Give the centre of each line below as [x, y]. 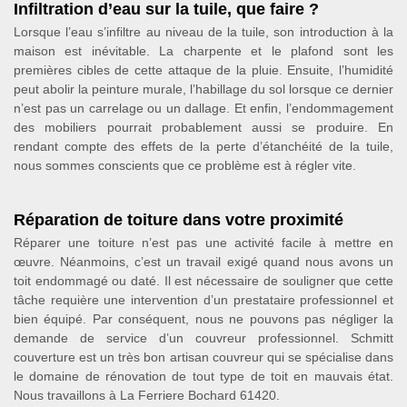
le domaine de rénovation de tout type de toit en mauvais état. [203, 376]
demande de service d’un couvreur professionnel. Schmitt [203, 338]
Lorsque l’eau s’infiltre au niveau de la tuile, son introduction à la [203, 31]
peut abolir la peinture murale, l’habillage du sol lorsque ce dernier [203, 89]
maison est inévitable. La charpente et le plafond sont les [203, 50]
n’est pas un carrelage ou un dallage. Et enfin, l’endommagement [203, 108]
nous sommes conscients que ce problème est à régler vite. [185, 165]
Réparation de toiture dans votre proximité [179, 219]
